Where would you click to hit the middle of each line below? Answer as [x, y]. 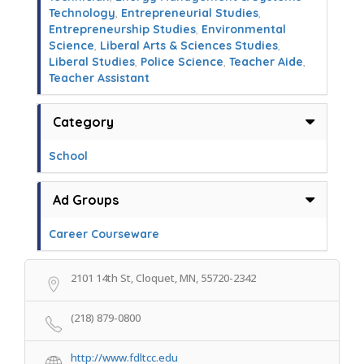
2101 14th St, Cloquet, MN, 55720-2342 [163, 278]
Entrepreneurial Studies [190, 13]
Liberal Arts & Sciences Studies [189, 45]
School [68, 156]
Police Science [182, 62]
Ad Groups [86, 200]
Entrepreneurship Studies [122, 29]
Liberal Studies [92, 62]
